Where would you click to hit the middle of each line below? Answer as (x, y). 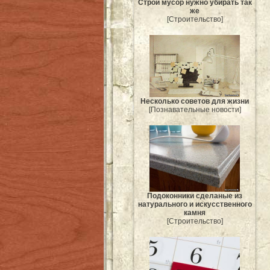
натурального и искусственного (195, 205)
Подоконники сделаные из (195, 196)
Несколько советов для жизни (195, 101)
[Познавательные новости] (195, 109)
